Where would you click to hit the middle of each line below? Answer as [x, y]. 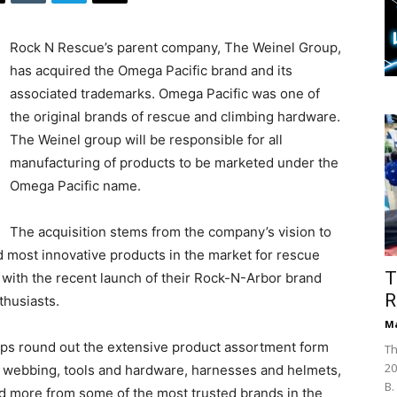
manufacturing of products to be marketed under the [174, 163]
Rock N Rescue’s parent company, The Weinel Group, [175, 48]
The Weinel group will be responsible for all [146, 140]
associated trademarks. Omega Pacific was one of [165, 94]
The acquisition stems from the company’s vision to [171, 232]
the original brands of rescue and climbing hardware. [175, 117]
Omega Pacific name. [75, 186]
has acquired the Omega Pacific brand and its [151, 71]
